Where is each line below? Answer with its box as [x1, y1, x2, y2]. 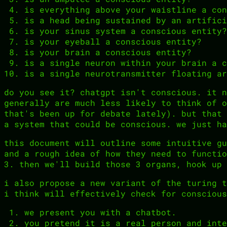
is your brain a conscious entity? [24, 46, 192, 57]
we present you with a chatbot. [24, 206, 176, 217]
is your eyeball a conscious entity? [24, 35, 202, 47]
